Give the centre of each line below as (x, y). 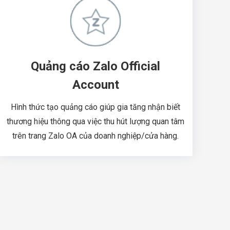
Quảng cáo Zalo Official (95, 66)
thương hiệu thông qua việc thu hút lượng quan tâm (95, 121)
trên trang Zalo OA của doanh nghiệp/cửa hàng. (95, 136)
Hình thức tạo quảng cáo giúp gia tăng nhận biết (95, 107)
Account (95, 84)
